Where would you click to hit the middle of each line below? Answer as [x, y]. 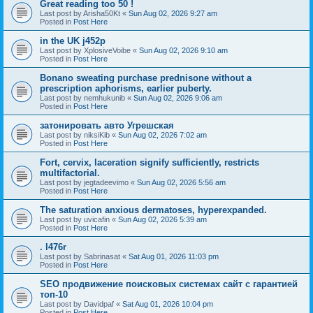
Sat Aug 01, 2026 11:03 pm [174, 256]
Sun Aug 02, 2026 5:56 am [181, 182]
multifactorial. [70, 173]
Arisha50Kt [102, 13]
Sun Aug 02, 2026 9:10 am [183, 50]
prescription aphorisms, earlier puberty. [126, 88]
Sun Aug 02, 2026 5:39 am [162, 219]
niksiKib [97, 134]
